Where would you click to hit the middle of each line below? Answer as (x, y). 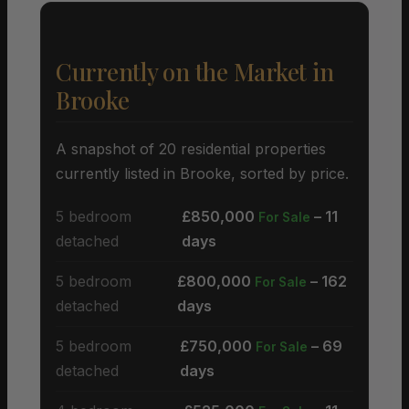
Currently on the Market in (195, 71)
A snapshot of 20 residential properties (191, 148)
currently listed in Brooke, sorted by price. (202, 173)
